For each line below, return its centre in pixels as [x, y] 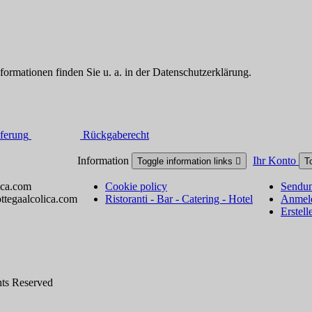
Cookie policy [136, 186]
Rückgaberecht [116, 134]
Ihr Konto [276, 160]
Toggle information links [186, 161]
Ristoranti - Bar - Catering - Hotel [179, 198]
